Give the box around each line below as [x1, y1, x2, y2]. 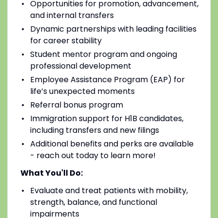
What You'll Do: [20, 167, 83, 179]
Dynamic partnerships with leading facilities [30, 23, 197, 35]
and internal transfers [30, 9, 114, 21]
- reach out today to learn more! [30, 149, 156, 161]
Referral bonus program [30, 99, 123, 110]
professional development [30, 60, 131, 72]
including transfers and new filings [30, 124, 159, 136]
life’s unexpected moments [30, 85, 135, 97]
